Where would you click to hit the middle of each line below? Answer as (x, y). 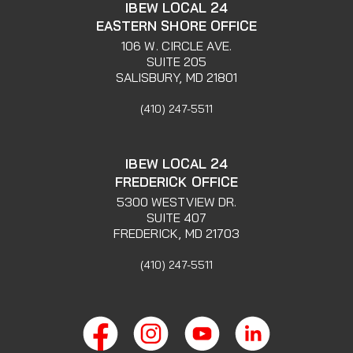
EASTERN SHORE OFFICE (176, 25)
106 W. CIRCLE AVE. (176, 45)
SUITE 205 (176, 61)
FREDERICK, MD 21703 (176, 233)
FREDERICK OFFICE (176, 181)
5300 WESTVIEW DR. (176, 201)
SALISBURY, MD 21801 (176, 77)
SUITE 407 (176, 217)
